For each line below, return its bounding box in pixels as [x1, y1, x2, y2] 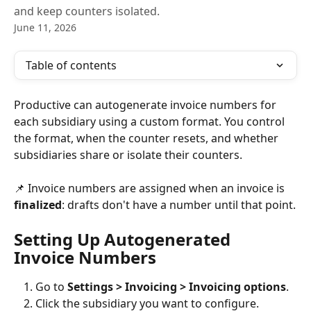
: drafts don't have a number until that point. [62, 197, 296, 213]
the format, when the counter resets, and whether [14, 131, 281, 146]
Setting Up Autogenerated [14, 227, 235, 251]
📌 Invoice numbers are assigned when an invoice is [14, 180, 287, 196]
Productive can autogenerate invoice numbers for [14, 97, 279, 112]
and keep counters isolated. [14, 3, 160, 19]
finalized [14, 197, 62, 213]
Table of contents [26, 58, 117, 73]
